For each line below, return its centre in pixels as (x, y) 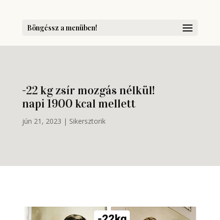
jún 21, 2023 (41, 121)
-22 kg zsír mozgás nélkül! (88, 90)
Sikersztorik (87, 121)
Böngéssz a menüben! (62, 28)
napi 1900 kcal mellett (79, 104)
